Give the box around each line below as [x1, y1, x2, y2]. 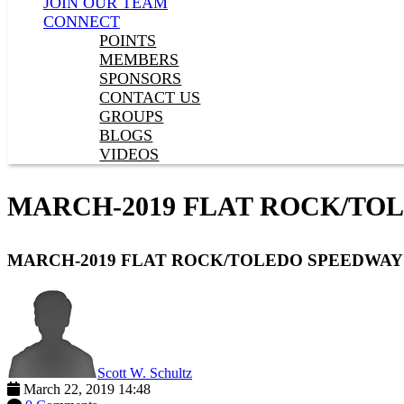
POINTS [99, 32, 157, 50]
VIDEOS [99, 145, 160, 163]
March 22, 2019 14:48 [23, 381, 151, 397]
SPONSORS [99, 69, 182, 87]
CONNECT [43, 13, 120, 31]
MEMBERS [99, 50, 179, 69]
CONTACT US [99, 88, 201, 106]
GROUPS [99, 107, 164, 125]
